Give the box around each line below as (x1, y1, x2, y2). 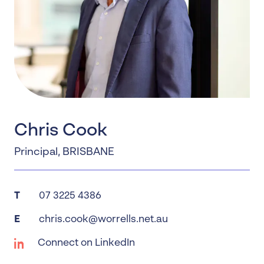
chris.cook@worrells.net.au (39, 214, 168, 225)
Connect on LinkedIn (38, 238, 135, 248)
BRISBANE (62, 147, 114, 157)
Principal (14, 147, 58, 157)
